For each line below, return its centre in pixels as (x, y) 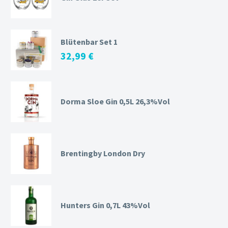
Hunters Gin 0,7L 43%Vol (105, 205)
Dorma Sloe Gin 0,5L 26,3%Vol (115, 102)
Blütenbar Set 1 (89, 42)
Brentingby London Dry (103, 153)
